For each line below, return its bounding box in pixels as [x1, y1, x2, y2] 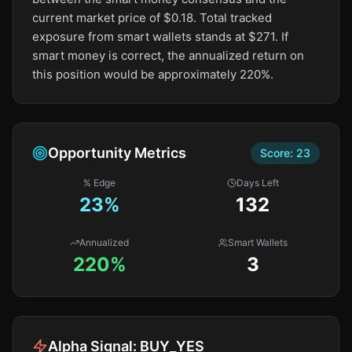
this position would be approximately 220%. [32, 67, 273, 82]
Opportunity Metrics [48, 145, 186, 161]
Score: [260, 146, 296, 159]
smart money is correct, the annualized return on [32, 48, 304, 63]
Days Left [236, 177, 279, 189]
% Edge [83, 177, 115, 189]
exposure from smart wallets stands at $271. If [32, 29, 288, 44]
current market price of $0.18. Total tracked [32, 10, 272, 25]
